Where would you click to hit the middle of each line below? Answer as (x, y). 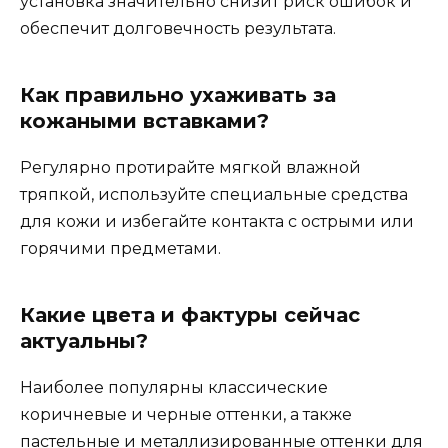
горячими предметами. (120, 248)
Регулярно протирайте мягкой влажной (190, 167)
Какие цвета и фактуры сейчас (190, 314)
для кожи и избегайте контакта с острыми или (217, 221)
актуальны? (84, 340)
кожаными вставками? (144, 120)
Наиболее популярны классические (174, 387)
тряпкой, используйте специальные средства (214, 194)
